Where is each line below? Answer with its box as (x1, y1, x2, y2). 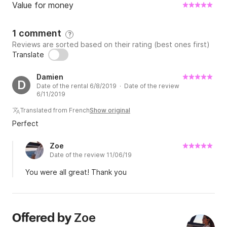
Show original (90, 106, 130, 115)
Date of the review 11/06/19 (50, 151, 132, 159)
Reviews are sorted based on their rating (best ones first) (12, 40, 210, 49)
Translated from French (20, 106, 90, 115)
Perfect (12, 119, 39, 128)
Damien (36, 72, 63, 82)
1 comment (12, 28, 65, 39)
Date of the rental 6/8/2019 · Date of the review (36, 82, 179, 90)
